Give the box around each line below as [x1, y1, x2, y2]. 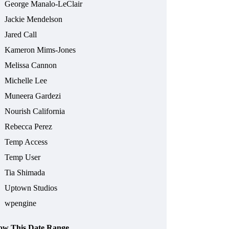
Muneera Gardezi [5, 91, 61, 101]
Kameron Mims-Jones [5, 45, 76, 55]
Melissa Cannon [5, 61, 57, 70]
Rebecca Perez [5, 122, 53, 131]
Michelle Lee [5, 76, 48, 85]
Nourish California [5, 107, 65, 116]
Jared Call [5, 30, 37, 39]
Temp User [5, 153, 41, 162]
